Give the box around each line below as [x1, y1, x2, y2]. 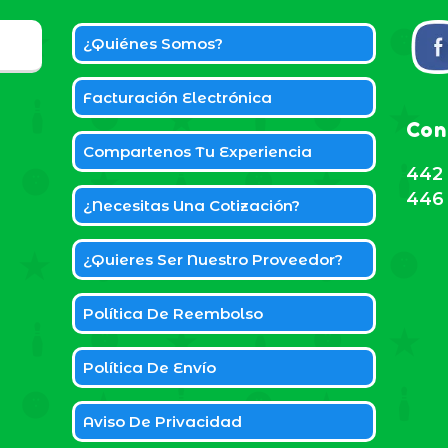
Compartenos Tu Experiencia [83, 142, 313, 161]
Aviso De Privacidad [83, 412, 243, 431]
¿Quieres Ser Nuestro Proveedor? [83, 250, 344, 269]
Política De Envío [83, 358, 217, 377]
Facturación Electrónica [83, 88, 273, 107]
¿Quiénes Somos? [83, 34, 224, 53]
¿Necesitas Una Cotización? [83, 196, 301, 215]
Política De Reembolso [83, 304, 264, 323]
